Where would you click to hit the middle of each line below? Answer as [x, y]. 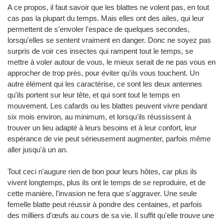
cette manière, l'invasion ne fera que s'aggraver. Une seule [102, 193]
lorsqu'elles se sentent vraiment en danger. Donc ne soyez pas [109, 40]
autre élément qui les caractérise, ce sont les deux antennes [105, 84]
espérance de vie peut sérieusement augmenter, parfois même [109, 138]
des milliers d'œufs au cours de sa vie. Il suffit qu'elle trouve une [111, 215]
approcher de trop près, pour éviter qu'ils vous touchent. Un [103, 73]
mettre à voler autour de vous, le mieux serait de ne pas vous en [111, 62]
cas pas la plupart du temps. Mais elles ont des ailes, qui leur [106, 18]
